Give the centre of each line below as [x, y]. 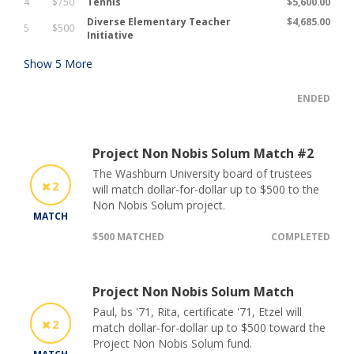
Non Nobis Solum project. [159, 205]
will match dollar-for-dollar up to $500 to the [206, 190]
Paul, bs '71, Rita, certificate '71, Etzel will [197, 312]
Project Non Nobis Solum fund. [172, 344]
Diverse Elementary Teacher [159, 22]
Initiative [110, 36]
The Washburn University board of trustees [202, 174]
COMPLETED [301, 237]
